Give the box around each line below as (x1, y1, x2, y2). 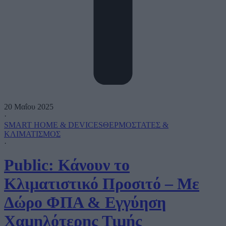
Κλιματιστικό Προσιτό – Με (4, 174, 199, 193)
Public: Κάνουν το (4, 155, 130, 174)
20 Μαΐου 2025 (4, 102, 53, 111)
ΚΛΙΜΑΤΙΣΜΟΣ (4, 129, 61, 138)
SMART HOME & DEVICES (4, 120, 103, 129)
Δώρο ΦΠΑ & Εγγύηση (4, 193, 166, 211)
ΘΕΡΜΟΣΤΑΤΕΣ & (103, 120, 168, 129)
